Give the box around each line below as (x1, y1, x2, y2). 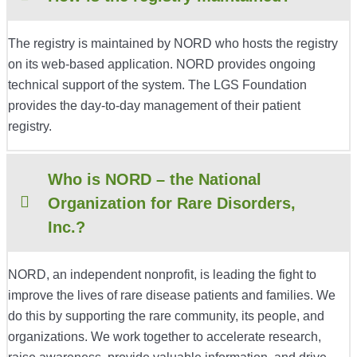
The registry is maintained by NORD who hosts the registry (8, 37, 338, 51)
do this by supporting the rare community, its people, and (8, 309, 324, 324)
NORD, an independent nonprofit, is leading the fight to (8, 268, 316, 282)
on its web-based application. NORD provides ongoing (8, 57, 316, 72)
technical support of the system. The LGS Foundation (8, 78, 307, 92)
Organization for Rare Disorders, (48, 194, 296, 213)
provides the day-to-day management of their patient (8, 99, 300, 113)
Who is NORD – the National (48, 171, 261, 189)
